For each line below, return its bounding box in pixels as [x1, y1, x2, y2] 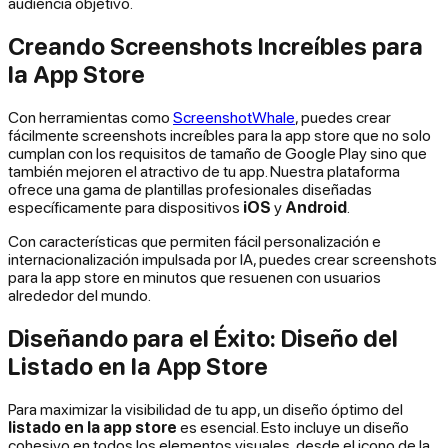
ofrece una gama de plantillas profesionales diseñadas [8, 179, 372, 198]
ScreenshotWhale [173, 107, 295, 126]
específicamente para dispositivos [8, 197, 243, 216]
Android [285, 197, 347, 216]
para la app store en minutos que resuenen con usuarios [8, 267, 381, 286]
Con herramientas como [8, 107, 173, 126]
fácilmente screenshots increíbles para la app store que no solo [8, 125, 431, 144]
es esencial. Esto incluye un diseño [177, 417, 409, 436]
